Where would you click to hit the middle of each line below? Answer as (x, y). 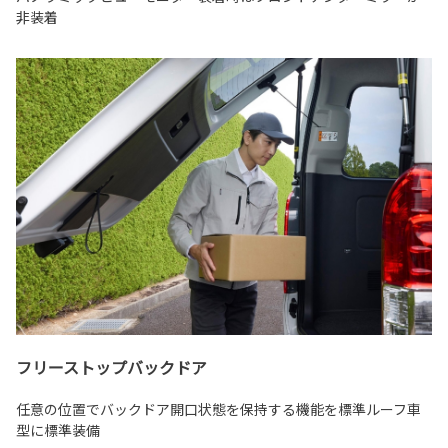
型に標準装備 (58, 430)
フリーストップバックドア (111, 367)
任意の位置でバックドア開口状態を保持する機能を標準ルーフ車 (218, 409)
